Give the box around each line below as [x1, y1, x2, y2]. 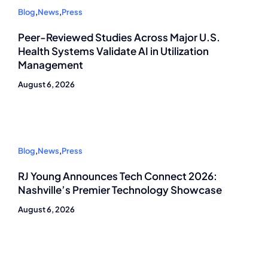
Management [18, 57, 83, 71]
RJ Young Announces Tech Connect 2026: [18, 169, 217, 182]
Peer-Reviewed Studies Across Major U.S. [18, 30, 220, 44]
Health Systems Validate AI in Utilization [18, 44, 209, 57]
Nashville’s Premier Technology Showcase [18, 182, 222, 196]
